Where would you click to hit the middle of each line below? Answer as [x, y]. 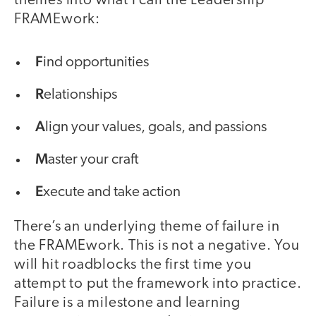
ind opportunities [97, 63]
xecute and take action [113, 193]
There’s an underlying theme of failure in [147, 227]
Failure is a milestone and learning [127, 303]
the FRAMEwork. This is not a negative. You [157, 246]
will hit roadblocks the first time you [133, 265]
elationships [83, 95]
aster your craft [93, 160]
